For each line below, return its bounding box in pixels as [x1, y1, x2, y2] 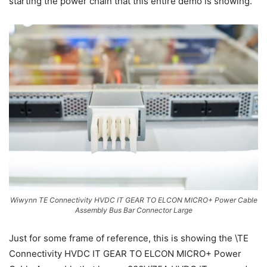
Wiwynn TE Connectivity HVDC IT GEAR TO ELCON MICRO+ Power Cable [10, 195, 257, 205]
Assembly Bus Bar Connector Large [74, 206, 193, 215]
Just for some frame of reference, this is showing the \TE [9, 232, 249, 244]
